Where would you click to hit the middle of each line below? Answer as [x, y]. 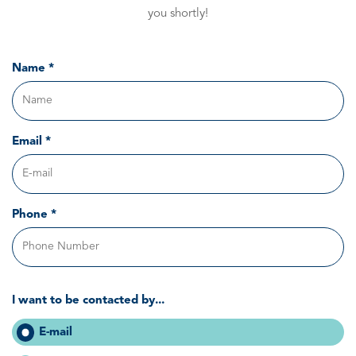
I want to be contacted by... [88, 300]
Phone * [34, 215]
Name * [33, 68]
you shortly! [178, 14]
